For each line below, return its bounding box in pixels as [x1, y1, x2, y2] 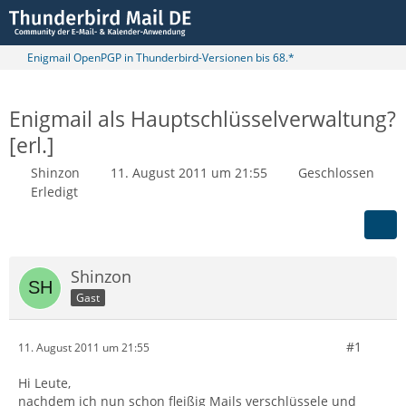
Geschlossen [298, 164, 374, 181]
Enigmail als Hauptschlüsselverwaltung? [9, 104, 396, 133]
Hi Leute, [18, 374, 71, 391]
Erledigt [31, 183, 78, 200]
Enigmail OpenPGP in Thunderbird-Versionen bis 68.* [27, 50, 295, 65]
